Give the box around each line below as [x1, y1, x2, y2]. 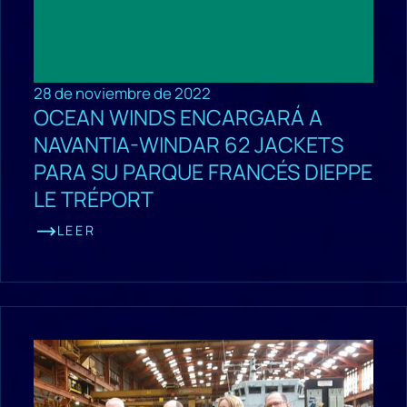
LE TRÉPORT [33, 184, 154, 214]
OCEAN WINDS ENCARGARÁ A [33, 103, 323, 133]
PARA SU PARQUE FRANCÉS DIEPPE [33, 157, 372, 187]
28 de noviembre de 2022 [33, 83, 211, 104]
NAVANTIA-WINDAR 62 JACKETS [33, 130, 343, 160]
